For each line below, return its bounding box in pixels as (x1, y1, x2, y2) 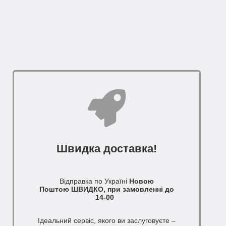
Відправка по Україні (59, 177, 127, 186)
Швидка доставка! (56, 142, 157, 155)
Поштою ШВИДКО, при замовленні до (39, 185, 174, 194)
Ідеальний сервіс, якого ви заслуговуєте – (37, 216, 176, 225)
